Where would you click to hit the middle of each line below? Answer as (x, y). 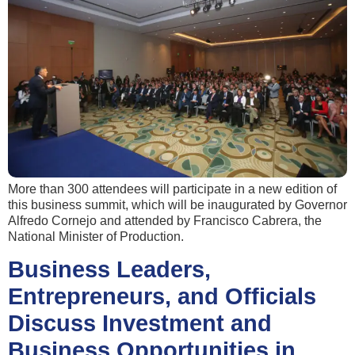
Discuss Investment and (140, 324)
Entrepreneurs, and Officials (162, 297)
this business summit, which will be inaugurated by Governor (177, 204)
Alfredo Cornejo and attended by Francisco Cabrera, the (165, 220)
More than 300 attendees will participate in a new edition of (172, 189)
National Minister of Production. (96, 236)
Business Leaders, (109, 270)
